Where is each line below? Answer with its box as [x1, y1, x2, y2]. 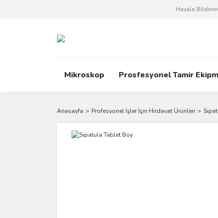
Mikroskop [64, 70, 104, 80]
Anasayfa [57, 107, 83, 115]
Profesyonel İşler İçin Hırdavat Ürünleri [91, 107, 195, 115]
